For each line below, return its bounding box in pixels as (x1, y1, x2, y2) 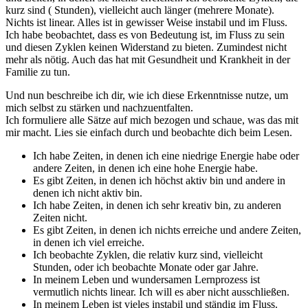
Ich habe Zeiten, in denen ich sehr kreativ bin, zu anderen (33, 199, 281, 212)
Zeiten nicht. (33, 212, 87, 224)
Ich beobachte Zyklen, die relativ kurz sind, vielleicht (33, 249, 263, 261)
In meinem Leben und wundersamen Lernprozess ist (33, 274, 260, 286)
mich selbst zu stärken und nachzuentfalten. (5, 102, 193, 114)
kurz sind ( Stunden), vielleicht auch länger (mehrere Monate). (5, 4, 274, 16)
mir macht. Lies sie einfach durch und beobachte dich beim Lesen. (5, 126, 292, 139)
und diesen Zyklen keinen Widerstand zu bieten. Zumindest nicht (5, 41, 287, 54)
